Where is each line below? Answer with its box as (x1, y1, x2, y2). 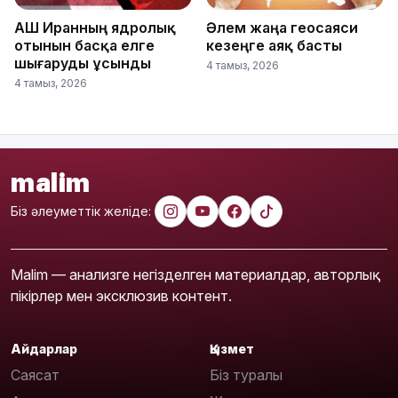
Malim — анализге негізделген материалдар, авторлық (11, 265, 372, 283)
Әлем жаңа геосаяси (206, 18, 358, 36)
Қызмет (210, 340, 254, 356)
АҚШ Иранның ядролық (14, 18, 176, 36)
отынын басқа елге (14, 36, 155, 54)
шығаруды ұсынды (14, 53, 151, 72)
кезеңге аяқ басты (206, 36, 342, 54)
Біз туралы (210, 366, 283, 385)
